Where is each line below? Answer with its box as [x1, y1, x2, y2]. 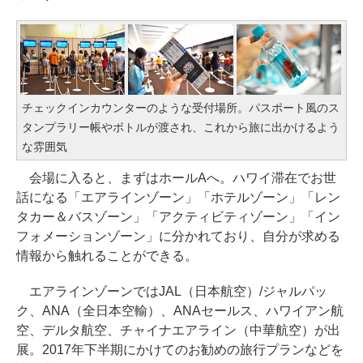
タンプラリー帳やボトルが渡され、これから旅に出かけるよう [22, 120, 340, 134]
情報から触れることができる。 [16, 248, 198, 263]
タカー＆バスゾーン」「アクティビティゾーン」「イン [16, 209, 340, 224]
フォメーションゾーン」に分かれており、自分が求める [16, 228, 340, 243]
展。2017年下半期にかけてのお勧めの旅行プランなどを [16, 342, 344, 357]
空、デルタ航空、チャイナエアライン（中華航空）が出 [16, 322, 340, 337]
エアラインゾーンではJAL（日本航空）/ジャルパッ [16, 284, 327, 298]
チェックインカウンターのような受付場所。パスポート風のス [22, 100, 340, 114]
